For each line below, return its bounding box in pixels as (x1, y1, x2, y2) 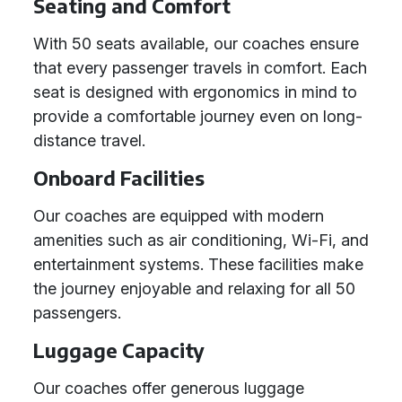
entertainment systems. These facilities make (33, 255, 363, 274)
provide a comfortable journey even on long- (33, 107, 363, 126)
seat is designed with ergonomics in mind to (33, 83, 357, 101)
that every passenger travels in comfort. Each (33, 58, 367, 77)
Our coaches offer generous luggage (33, 379, 304, 398)
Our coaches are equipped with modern (33, 206, 324, 225)
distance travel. (33, 131, 145, 150)
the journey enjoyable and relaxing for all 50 (33, 279, 355, 298)
